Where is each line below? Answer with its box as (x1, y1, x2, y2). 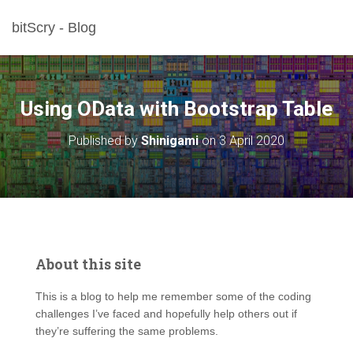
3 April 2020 (219, 133, 284, 148)
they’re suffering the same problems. (35, 325, 218, 337)
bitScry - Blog (12, 20, 96, 35)
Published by (69, 133, 141, 148)
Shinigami (141, 133, 199, 148)
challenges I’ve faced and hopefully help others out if (35, 307, 297, 320)
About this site (35, 255, 141, 273)
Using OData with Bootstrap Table (20, 97, 333, 121)
